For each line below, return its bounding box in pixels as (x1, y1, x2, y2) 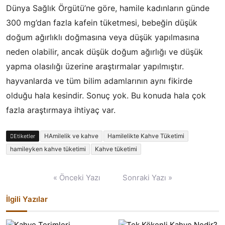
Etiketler (14, 133, 35, 140)
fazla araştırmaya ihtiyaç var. (6, 105, 116, 115)
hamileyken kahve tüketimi (10, 145, 86, 153)
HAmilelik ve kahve (44, 132, 98, 140)
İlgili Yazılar (6, 194, 48, 204)
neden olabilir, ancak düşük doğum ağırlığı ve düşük (6, 47, 203, 57)
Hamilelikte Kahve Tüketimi (107, 132, 184, 140)
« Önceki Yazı (53, 173, 100, 182)
